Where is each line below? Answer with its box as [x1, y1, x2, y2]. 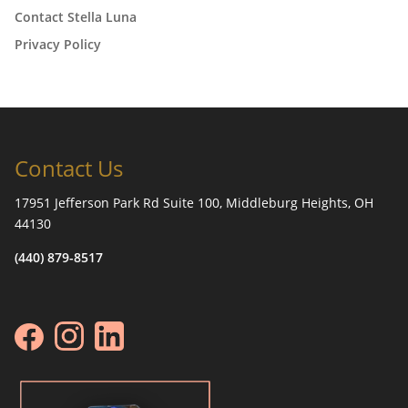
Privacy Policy [15, 35, 101, 53]
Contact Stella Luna [15, 7, 137, 25]
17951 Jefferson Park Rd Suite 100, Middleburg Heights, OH [15, 193, 373, 211]
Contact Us [15, 152, 123, 183]
